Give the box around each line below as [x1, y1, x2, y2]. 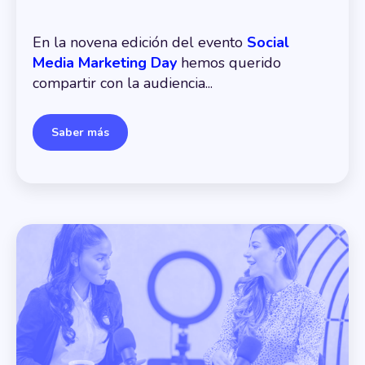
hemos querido [181, 52, 281, 73]
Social [247, 32, 289, 52]
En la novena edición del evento [33, 32, 247, 52]
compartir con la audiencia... [33, 73, 213, 93]
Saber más [51, 125, 109, 141]
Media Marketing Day [33, 52, 177, 73]
